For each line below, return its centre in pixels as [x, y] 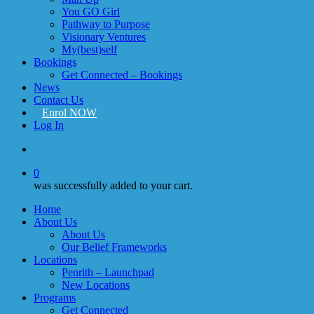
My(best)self [89, 49]
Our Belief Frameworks [114, 247]
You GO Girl [91, 12]
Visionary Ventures [104, 37]
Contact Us [59, 100]
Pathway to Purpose [106, 24]
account [50, 148]
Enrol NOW [69, 112]
